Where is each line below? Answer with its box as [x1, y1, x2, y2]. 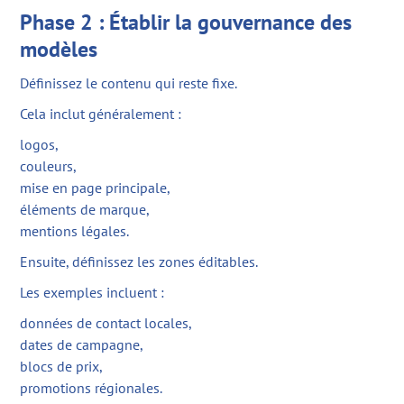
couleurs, [20, 157, 78, 176]
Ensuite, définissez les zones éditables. [20, 252, 259, 271]
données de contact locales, [20, 314, 193, 333]
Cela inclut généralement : [20, 105, 182, 124]
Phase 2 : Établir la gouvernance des [20, 8, 353, 37]
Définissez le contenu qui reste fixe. [20, 74, 238, 93]
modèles [20, 35, 98, 64]
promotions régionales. [20, 379, 163, 398]
